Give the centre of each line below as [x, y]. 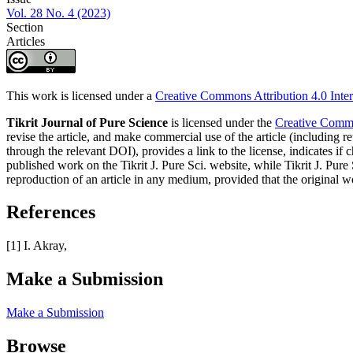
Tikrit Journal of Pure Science [87, 122]
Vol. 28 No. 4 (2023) [58, 13]
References [51, 212]
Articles [26, 41]
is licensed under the [221, 122]
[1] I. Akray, [37, 246]
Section [25, 27]
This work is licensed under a [81, 95]
